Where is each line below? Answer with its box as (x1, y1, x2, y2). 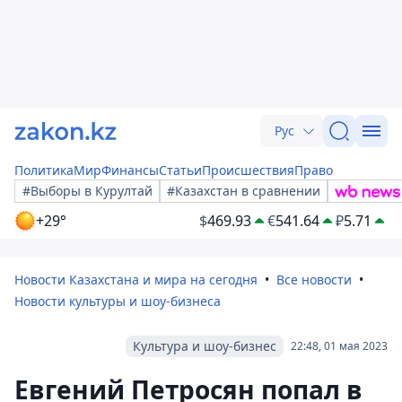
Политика (14, 162, 74, 179)
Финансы (101, 162, 159, 179)
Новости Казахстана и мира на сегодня (14, 271, 258, 288)
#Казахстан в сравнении (167, 182, 320, 199)
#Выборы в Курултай (22, 182, 153, 199)
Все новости (276, 271, 352, 288)
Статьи (159, 162, 202, 179)
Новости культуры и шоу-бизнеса (14, 293, 221, 310)
